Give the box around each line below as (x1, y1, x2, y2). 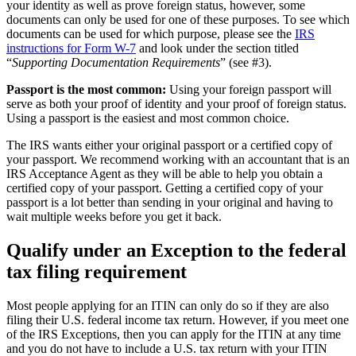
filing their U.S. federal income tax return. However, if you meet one (6, 312, 349, 327)
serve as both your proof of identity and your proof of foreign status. (6, 96, 346, 110)
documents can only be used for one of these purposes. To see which (6, 12, 350, 26)
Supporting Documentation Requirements (12, 55, 220, 69)
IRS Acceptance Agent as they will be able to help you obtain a (6, 166, 323, 180)
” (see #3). (220, 55, 272, 69)
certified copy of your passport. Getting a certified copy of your (6, 180, 323, 195)
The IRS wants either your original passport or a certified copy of (6, 137, 332, 152)
